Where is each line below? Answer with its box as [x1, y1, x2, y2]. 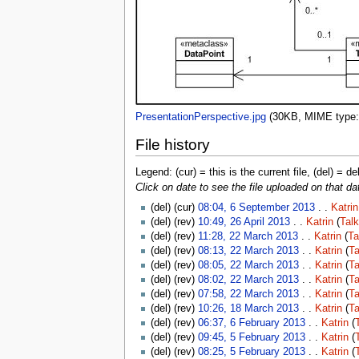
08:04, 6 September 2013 [197, 202, 315, 214]
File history [135, 136, 210, 154]
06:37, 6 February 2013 [197, 317, 305, 329]
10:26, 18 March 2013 [197, 303, 299, 315]
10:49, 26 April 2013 [197, 216, 290, 228]
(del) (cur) [150, 202, 198, 214]
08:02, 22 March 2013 [197, 274, 299, 286]
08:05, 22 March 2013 [197, 260, 299, 272]
